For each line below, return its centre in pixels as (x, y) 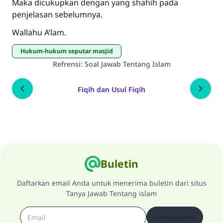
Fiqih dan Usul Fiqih (111, 89)
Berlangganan (175, 217)
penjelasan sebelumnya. (57, 14)
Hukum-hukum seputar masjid (69, 51)
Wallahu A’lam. (39, 32)
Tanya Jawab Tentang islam (111, 193)
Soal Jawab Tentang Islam (127, 64)
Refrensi (66, 64)
